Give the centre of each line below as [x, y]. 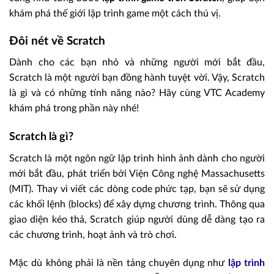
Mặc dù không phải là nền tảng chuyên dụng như [119, 263]
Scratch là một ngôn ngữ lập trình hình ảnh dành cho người [137, 159]
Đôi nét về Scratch [57, 41]
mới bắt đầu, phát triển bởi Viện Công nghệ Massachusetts [137, 174]
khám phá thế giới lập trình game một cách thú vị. [115, 14]
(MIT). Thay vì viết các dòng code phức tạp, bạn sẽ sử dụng [137, 189]
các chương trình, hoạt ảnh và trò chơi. [93, 235]
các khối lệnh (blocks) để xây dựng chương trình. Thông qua [137, 205]
